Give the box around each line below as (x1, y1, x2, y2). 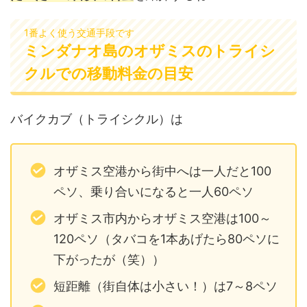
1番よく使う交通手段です (24, 26, 134, 38)
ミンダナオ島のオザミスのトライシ (24, 41, 275, 60)
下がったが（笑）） (53, 252, 164, 267)
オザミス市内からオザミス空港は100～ (53, 211, 271, 226)
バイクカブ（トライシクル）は (10, 111, 183, 126)
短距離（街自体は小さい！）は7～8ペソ (53, 279, 278, 294)
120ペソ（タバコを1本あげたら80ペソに (53, 232, 280, 247)
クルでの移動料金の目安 (24, 64, 193, 82)
